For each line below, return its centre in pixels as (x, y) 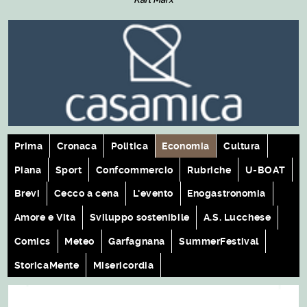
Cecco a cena (86, 194)
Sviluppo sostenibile (139, 218)
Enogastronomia (227, 194)
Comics (32, 242)
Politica (130, 146)
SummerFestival (219, 242)
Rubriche (209, 170)
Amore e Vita (45, 218)
